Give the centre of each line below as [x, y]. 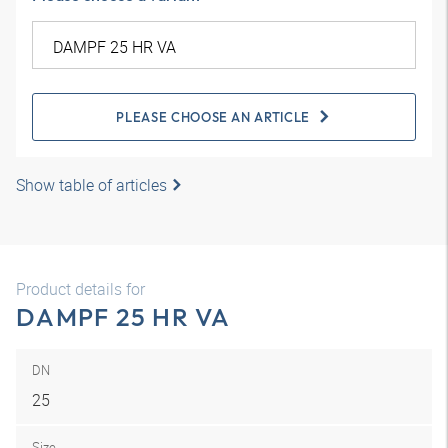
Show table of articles [91, 185]
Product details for [80, 289]
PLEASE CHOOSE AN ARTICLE [213, 117]
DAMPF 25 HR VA [123, 317]
